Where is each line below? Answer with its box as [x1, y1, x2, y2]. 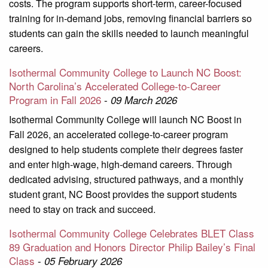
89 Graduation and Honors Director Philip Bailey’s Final [9, 239, 255, 255]
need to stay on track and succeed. [9, 202, 156, 217]
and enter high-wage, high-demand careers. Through [9, 157, 232, 172]
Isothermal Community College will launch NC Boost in [9, 112, 242, 127]
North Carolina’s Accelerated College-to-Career [9, 78, 221, 94]
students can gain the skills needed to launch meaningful [9, 26, 249, 41]
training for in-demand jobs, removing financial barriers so [9, 11, 252, 26]
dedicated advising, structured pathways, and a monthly [9, 172, 243, 187]
